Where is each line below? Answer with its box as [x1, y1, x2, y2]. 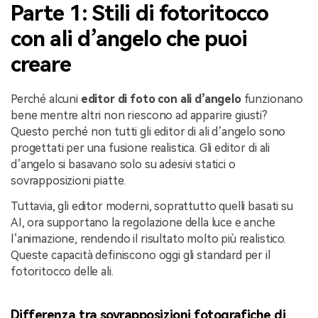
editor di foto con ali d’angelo [77, 92, 241, 106]
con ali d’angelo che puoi [11, 26, 248, 51]
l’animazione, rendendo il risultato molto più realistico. [11, 231, 286, 246]
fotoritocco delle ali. [11, 264, 114, 278]
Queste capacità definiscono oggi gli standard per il [11, 248, 270, 262]
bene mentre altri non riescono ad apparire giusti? [11, 108, 268, 122]
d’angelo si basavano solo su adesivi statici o [11, 157, 236, 171]
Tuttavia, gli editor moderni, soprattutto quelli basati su [11, 199, 293, 213]
